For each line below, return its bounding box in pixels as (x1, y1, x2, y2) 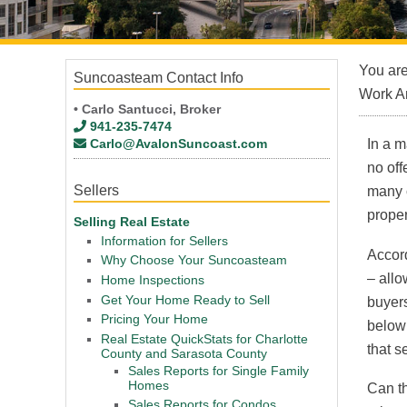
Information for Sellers (101, 233, 228, 248)
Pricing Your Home (101, 312, 208, 327)
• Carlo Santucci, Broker (74, 102, 221, 116)
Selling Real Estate (74, 214, 190, 229)
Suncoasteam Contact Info (74, 70, 243, 85)
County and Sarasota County (101, 345, 267, 361)
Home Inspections (101, 272, 204, 287)
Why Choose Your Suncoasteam (101, 253, 287, 268)
